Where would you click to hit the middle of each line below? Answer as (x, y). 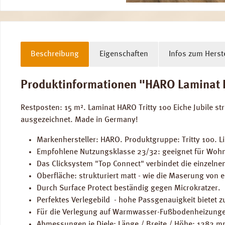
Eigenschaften (124, 54)
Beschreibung (55, 54)
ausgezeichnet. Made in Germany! (79, 120)
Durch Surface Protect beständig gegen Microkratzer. (129, 189)
